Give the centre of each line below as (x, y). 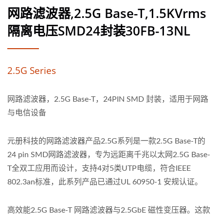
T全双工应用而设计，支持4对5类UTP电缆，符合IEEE (99, 168)
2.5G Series (32, 71)
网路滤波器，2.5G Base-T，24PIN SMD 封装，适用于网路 (108, 99)
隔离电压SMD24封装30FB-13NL (99, 31)
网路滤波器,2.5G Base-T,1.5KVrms (107, 13)
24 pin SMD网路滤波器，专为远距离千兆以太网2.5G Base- (109, 155)
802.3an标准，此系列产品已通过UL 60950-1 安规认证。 (105, 182)
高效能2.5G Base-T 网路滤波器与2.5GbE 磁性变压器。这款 (109, 210)
